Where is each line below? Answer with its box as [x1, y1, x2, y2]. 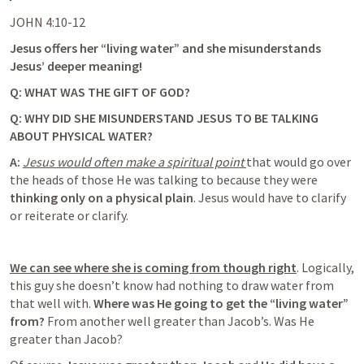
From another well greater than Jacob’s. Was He [45, 313, 314, 329]
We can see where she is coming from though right [10, 259, 297, 275]
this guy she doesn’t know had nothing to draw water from [10, 277, 334, 293]
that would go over [246, 154, 351, 170]
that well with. [10, 295, 93, 311]
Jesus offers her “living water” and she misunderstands [10, 40, 321, 56]
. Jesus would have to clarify [193, 189, 346, 206]
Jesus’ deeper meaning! [10, 58, 145, 74]
